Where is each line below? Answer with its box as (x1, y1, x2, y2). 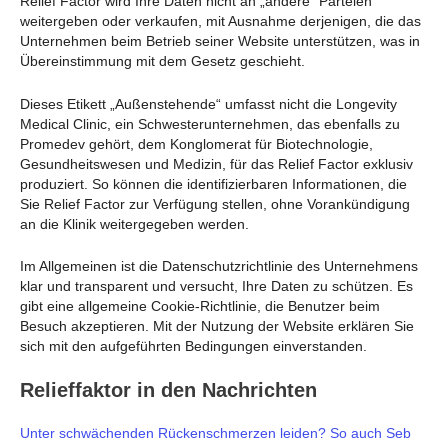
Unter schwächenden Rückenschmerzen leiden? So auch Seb (20, 425, 411, 442)
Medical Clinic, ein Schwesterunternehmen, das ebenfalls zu (20, 115, 400, 132)
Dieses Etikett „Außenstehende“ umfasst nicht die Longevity (20, 95, 397, 112)
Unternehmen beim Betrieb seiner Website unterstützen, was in (20, 33, 420, 50)
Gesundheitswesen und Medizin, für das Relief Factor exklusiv (20, 155, 413, 172)
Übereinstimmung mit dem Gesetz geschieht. (20, 53, 305, 70)
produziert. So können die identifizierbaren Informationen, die (20, 175, 407, 192)
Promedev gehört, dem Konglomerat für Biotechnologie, (20, 135, 373, 152)
